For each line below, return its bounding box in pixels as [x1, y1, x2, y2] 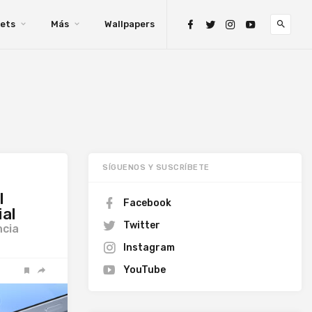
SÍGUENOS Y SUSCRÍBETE [102, 163, 210, 172]
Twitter [123, 219, 160, 231]
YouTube [123, 264, 166, 276]
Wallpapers [104, 19, 155, 29]
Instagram [123, 242, 175, 253]
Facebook [123, 197, 171, 209]
